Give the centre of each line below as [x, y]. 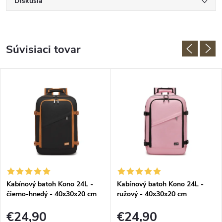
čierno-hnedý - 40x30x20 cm [52, 194]
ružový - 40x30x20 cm [152, 194]
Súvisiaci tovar [43, 50]
